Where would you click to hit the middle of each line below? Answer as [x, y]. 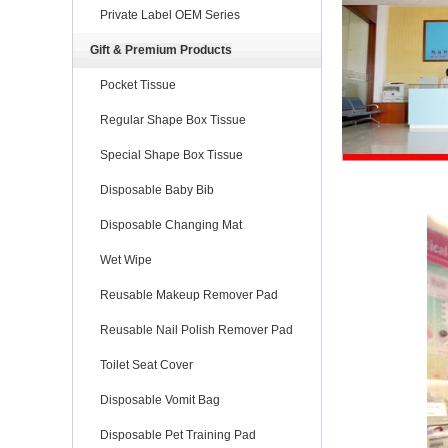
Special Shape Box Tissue [171, 154]
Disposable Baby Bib [157, 189]
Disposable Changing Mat [171, 224]
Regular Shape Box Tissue [173, 119]
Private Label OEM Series [170, 14]
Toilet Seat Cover [146, 364]
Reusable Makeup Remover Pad [189, 294]
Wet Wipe [126, 259]
